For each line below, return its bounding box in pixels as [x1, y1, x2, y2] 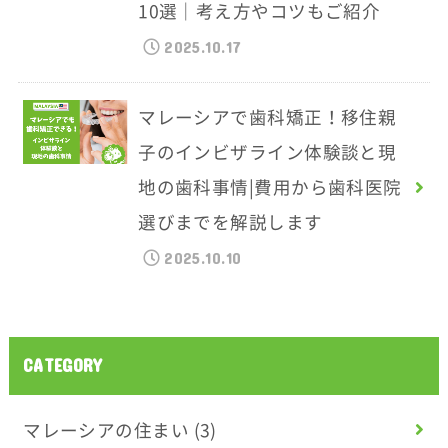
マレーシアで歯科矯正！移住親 [138, 104, 397, 131]
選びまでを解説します [138, 209, 323, 236]
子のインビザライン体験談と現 [138, 139, 397, 166]
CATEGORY [23, 355, 103, 377]
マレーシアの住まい [23, 416, 194, 443]
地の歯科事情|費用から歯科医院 [138, 174, 402, 201]
